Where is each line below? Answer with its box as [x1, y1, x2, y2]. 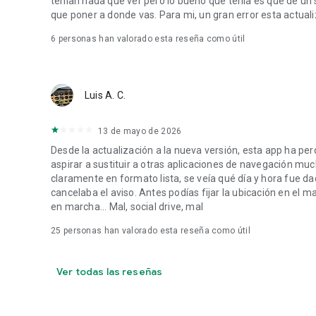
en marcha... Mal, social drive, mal [51, 201, 203, 212]
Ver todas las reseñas [56, 265, 163, 278]
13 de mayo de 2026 [98, 126, 182, 136]
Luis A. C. [85, 90, 126, 101]
